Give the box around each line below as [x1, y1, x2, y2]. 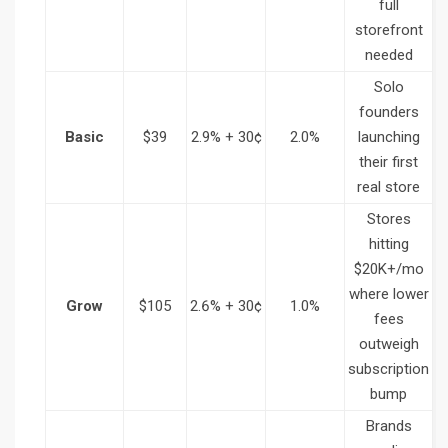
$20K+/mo [353, 260, 424, 279]
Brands [365, 417, 412, 436]
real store [357, 178, 420, 197]
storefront [354, 21, 423, 40]
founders [358, 103, 419, 122]
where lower [348, 285, 429, 304]
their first [359, 153, 418, 172]
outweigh [358, 335, 419, 354]
